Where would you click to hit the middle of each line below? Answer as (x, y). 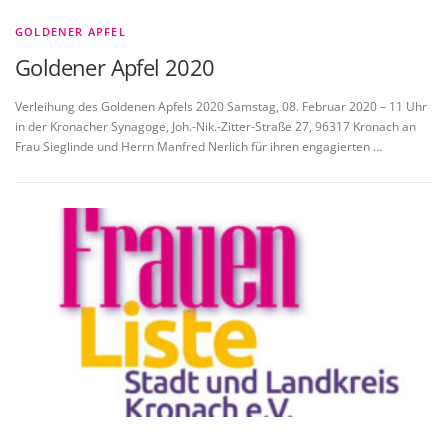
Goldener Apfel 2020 (115, 66)
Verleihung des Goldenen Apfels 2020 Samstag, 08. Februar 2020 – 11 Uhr (221, 106)
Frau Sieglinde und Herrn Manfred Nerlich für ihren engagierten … (198, 146)
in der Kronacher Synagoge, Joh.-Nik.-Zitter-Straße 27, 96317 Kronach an (215, 126)
